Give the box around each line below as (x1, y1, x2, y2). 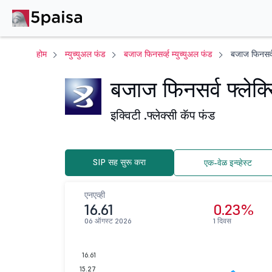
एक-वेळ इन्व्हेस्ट (203, 157, 252, 168)
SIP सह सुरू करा (93, 157, 146, 168)
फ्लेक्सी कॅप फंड (147, 107, 215, 123)
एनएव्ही (84, 189, 106, 200)
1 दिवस (213, 216, 232, 225)
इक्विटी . (110, 107, 147, 123)
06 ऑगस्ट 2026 (84, 216, 132, 225)
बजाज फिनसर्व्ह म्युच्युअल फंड (124, 49, 212, 59)
